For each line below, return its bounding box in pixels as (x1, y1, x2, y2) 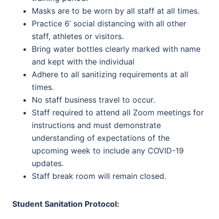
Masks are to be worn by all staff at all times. (32, 6, 199, 16)
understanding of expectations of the (32, 133, 170, 143)
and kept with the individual (32, 57, 134, 66)
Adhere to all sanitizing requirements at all (32, 69, 188, 79)
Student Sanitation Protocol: (12, 199, 119, 209)
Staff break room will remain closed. (32, 171, 166, 181)
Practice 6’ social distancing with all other (32, 19, 186, 28)
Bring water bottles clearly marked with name (32, 44, 200, 54)
